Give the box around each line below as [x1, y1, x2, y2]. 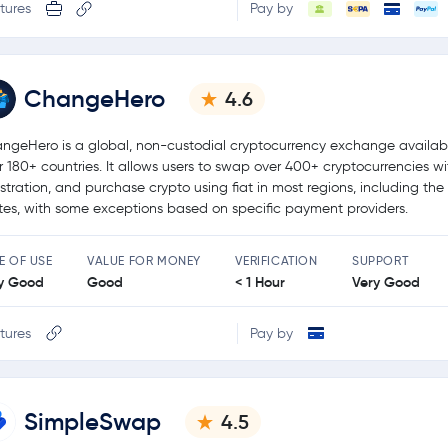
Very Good [351, 272, 420, 291]
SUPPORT [351, 252, 409, 268]
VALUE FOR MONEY [87, 252, 201, 268]
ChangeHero [24, 83, 165, 114]
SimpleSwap [24, 406, 161, 437]
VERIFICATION [235, 252, 318, 268]
